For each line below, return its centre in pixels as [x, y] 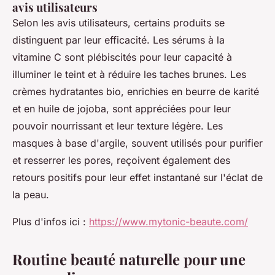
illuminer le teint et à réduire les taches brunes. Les [129, 74]
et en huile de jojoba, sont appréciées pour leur [122, 109]
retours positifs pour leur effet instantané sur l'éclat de [137, 177]
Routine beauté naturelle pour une [129, 259]
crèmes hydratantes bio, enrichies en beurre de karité [136, 91]
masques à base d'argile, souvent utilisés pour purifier [137, 143]
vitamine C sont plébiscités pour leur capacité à [122, 57]
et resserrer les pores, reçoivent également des [121, 160]
